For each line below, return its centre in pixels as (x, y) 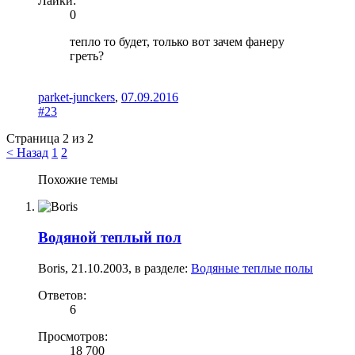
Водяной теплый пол (110, 238)
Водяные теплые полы (252, 268)
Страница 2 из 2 (50, 139)
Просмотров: (73, 336)
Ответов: (62, 295)
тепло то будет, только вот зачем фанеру (177, 42)
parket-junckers (76, 97)
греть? (87, 56)
